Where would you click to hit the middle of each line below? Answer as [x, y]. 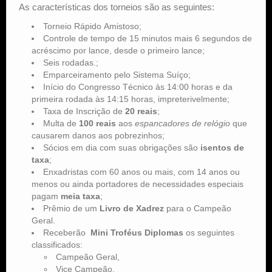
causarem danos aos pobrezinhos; [98, 135]
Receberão [67, 232]
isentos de [222, 147]
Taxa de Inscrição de [84, 111]
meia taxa [80, 196]
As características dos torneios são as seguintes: [117, 7]
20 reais [141, 111]
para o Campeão [198, 208]
